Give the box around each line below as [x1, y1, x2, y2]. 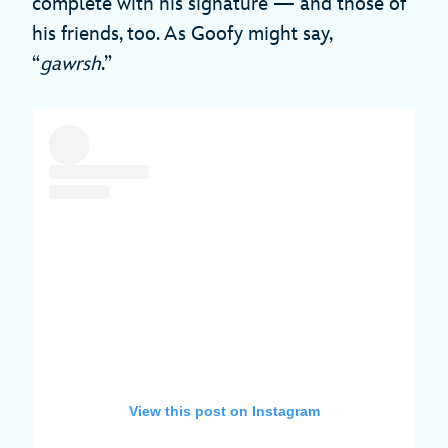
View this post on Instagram [128, 402, 320, 419]
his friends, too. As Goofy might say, [32, 21, 332, 46]
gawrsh [40, 51, 101, 76]
